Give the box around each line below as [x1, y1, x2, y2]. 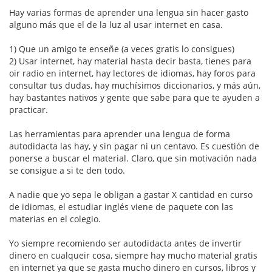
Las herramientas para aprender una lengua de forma [9, 128, 230, 140]
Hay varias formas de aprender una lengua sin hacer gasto [9, 7, 248, 19]
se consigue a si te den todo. [9, 165, 125, 177]
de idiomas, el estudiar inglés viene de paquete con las [9, 201, 233, 213]
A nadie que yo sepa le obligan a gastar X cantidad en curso [9, 189, 253, 201]
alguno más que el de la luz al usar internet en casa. [9, 19, 223, 31]
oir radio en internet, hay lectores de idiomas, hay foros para [9, 67, 256, 80]
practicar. [9, 104, 48, 116]
